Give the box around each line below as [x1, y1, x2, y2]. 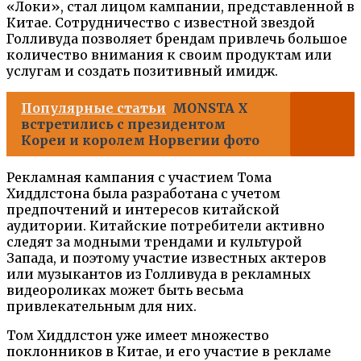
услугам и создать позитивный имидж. [6, 62, 278, 79]
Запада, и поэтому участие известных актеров [6, 249, 326, 266]
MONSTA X [172, 99, 248, 116]
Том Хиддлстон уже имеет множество [6, 326, 269, 343]
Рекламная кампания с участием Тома [6, 168, 272, 185]
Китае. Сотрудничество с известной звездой [6, 14, 315, 31]
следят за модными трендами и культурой [6, 233, 302, 250]
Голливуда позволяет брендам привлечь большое [6, 30, 347, 47]
